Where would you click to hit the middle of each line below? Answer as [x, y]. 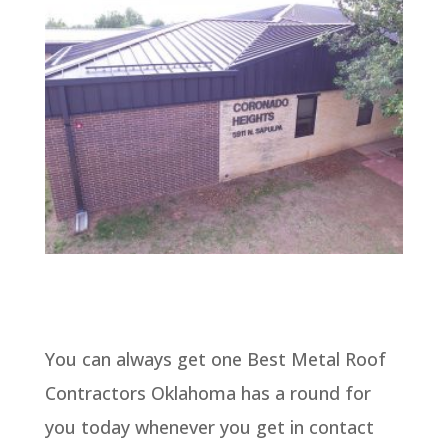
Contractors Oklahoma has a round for [207, 392]
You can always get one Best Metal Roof [215, 358]
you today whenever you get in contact [209, 426]
